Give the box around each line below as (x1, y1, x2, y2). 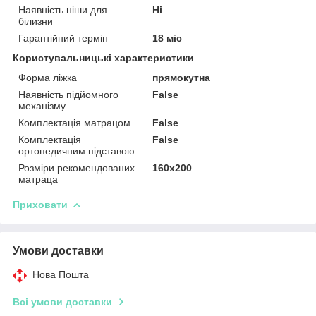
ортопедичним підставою (18, 145, 135, 157)
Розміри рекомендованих (18, 162, 135, 174)
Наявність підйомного (18, 88, 119, 100)
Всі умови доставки (13, 296, 112, 308)
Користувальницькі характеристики (13, 51, 194, 63)
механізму (18, 99, 66, 111)
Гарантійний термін (18, 32, 108, 44)
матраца (18, 173, 58, 185)
